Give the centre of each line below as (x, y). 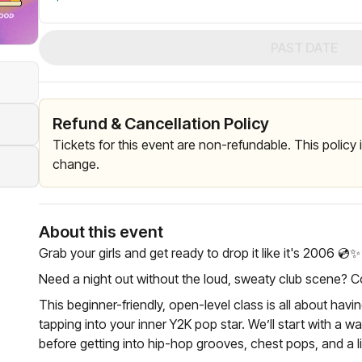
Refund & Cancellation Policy (161, 124)
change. (76, 164)
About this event (101, 232)
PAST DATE (304, 48)
